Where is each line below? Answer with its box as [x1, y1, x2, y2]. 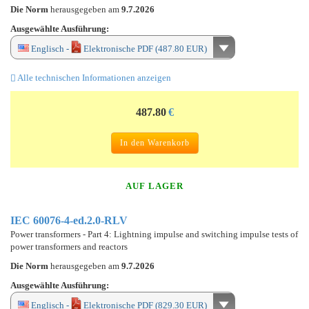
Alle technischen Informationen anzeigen [16, 72, 171, 83]
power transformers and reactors [10, 241, 128, 252]
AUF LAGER [126, 180, 183, 191]
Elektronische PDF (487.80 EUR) [81, 43, 207, 54]
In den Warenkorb [119, 137, 190, 148]
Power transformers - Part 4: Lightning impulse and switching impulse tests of [10, 228, 298, 239]
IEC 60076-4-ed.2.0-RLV [10, 214, 128, 226]
